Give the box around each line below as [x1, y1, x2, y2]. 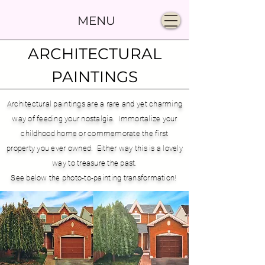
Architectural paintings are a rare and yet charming [7, 99, 183, 108]
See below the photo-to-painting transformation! [11, 173, 179, 182]
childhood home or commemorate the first [21, 129, 169, 138]
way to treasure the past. [52, 159, 137, 167]
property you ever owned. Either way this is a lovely [7, 144, 183, 153]
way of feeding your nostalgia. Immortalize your [12, 114, 177, 123]
